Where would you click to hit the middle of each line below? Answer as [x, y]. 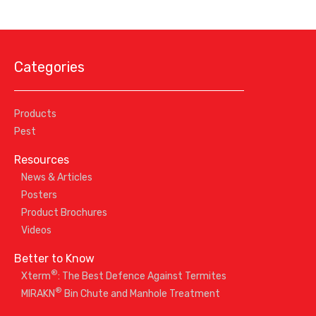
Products [35, 114]
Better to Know [54, 258]
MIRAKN [38, 293]
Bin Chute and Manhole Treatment [141, 293]
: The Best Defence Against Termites [142, 276]
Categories [49, 67]
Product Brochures [64, 212]
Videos [36, 230]
